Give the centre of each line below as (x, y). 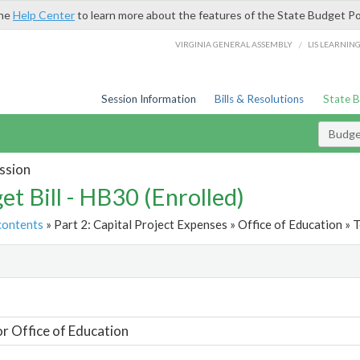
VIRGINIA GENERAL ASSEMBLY (234, 44)
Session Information (148, 99)
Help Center (44, 15)
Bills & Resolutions (260, 99)
